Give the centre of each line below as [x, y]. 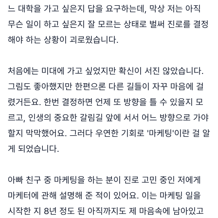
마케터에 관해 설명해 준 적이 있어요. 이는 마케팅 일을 [104, 195]
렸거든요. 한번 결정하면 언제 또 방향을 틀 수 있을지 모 [106, 102]
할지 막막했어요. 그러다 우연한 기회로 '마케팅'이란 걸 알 [109, 133]
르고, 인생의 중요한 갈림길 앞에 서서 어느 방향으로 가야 [108, 117]
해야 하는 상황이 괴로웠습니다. [63, 39]
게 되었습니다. [35, 148]
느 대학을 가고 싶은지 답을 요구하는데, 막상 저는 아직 [104, 8]
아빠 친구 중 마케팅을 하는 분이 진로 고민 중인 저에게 [104, 180]
